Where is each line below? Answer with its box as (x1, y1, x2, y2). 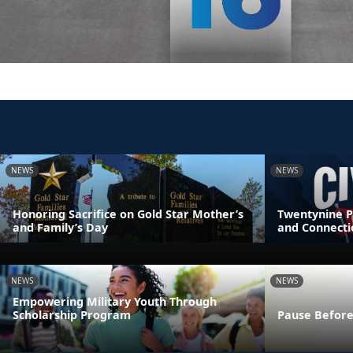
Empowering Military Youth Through (13, 294, 217, 310)
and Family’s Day (13, 219, 108, 235)
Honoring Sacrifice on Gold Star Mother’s (13, 206, 243, 221)
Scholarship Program (13, 307, 131, 323)
